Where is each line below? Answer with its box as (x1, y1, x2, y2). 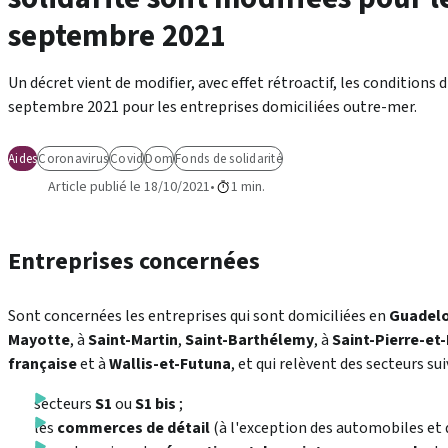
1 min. (231, 177, 265, 198)
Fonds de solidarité (175, 149, 282, 168)
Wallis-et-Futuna (109, 353, 231, 376)
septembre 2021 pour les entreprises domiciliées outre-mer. (8, 96, 417, 119)
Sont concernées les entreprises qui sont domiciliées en (8, 305, 389, 328)
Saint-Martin (88, 329, 178, 352)
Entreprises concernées (8, 244, 260, 280)
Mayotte (8, 329, 70, 352)
